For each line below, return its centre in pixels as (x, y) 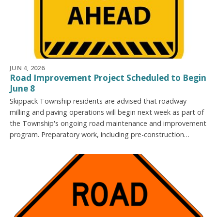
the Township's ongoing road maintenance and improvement (108, 123)
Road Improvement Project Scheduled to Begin (108, 77)
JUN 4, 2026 (27, 68)
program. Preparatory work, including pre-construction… (100, 134)
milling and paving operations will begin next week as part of (107, 112)
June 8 (22, 88)
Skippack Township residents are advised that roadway (98, 101)
